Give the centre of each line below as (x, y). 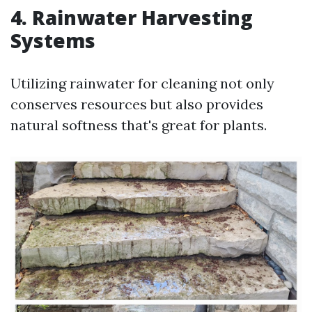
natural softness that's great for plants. (139, 125)
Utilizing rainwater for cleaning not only (142, 83)
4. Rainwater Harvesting (132, 17)
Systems (53, 40)
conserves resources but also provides (137, 104)
